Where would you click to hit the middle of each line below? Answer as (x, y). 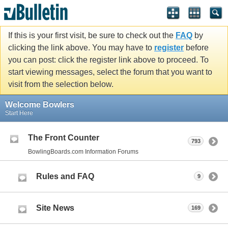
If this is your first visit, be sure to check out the (92, 36)
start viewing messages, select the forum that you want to (110, 72)
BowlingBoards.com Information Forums (83, 151)
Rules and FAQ (65, 176)
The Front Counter (64, 137)
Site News (55, 208)
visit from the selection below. (61, 84)
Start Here (19, 113)
